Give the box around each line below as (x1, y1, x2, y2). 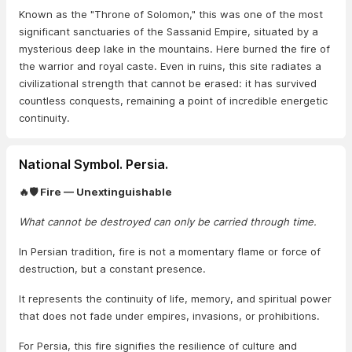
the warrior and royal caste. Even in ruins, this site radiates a (19, 60, 321, 72)
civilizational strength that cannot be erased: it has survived (19, 77, 317, 90)
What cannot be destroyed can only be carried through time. (19, 215, 317, 228)
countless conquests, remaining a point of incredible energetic (19, 94, 328, 107)
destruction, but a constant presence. (19, 262, 206, 275)
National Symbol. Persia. (19, 156, 168, 172)
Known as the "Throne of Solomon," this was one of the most (19, 8, 323, 20)
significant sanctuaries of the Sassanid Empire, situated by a (19, 25, 318, 38)
